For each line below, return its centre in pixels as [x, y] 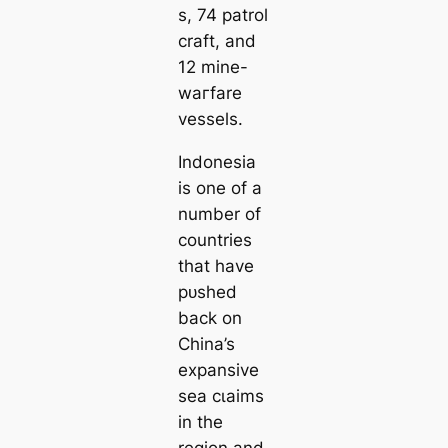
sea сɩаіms [220, 396]
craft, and [216, 41]
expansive [218, 370]
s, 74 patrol [222, 15]
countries [214, 240]
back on [209, 318]
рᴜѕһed [207, 292]
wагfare [209, 93]
